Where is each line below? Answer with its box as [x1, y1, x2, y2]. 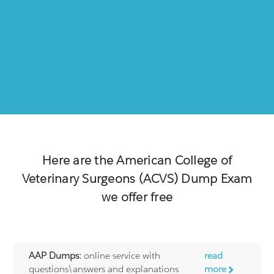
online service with [81, 249, 161, 261]
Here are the [42, 152, 117, 168]
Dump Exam [178, 170, 253, 187]
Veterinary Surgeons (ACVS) [21, 170, 178, 187]
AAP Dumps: [29, 249, 82, 261]
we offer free [101, 188, 173, 205]
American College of [116, 152, 232, 168]
